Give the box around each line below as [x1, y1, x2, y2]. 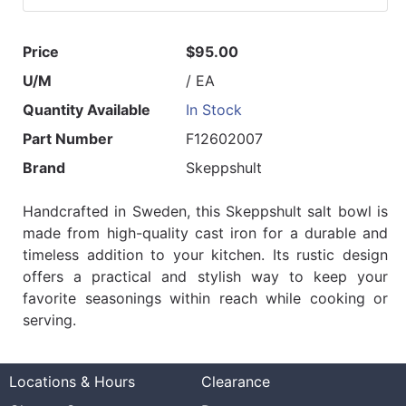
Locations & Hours [9, 372, 135, 391]
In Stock [186, 101, 243, 120]
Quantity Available [23, 101, 150, 120]
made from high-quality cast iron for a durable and [23, 224, 388, 243]
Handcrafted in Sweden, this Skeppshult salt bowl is [23, 202, 388, 221]
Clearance [200, 372, 270, 391]
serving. [23, 311, 76, 330]
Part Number [23, 130, 113, 149]
